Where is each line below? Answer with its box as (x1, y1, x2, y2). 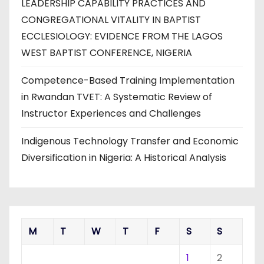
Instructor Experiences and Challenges (21, 107, 201, 120)
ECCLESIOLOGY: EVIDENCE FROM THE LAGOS (21, 29, 223, 43)
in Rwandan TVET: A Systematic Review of (21, 90, 212, 104)
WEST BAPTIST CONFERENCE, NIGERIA (21, 46, 192, 60)
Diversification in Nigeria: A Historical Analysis (21, 151, 226, 164)
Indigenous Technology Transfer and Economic (21, 134, 239, 148)
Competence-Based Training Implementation (21, 74, 235, 87)
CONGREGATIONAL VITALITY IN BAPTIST (21, 13, 201, 27)
